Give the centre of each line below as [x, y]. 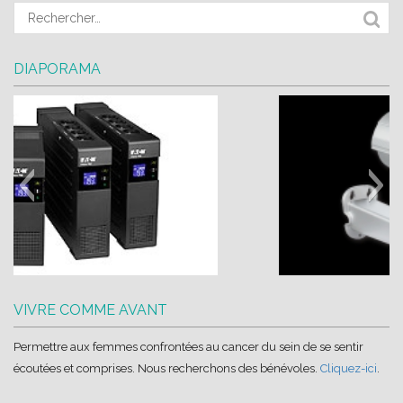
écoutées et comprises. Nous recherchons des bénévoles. [167, 368]
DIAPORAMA [57, 69]
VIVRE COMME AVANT [90, 310]
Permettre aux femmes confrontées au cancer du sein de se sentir [188, 347]
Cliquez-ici [349, 368]
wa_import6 [292, 287]
